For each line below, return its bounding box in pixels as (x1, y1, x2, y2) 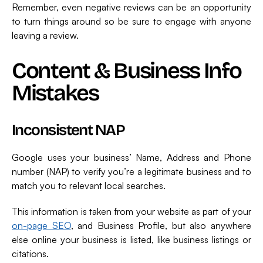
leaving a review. (12, 29, 79, 41)
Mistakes (12, 79, 99, 106)
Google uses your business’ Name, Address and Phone (12, 151, 251, 163)
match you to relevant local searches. (12, 179, 166, 191)
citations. (12, 247, 49, 259)
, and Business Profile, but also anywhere (70, 219, 252, 231)
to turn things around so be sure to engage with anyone (12, 15, 251, 27)
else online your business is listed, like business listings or (12, 233, 251, 245)
